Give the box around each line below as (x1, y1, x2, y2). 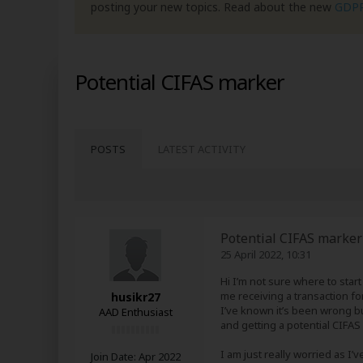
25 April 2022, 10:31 (220, 247, 311, 262)
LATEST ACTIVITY (158, 142, 246, 156)
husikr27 (110, 289, 160, 305)
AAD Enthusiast (98, 305, 173, 319)
